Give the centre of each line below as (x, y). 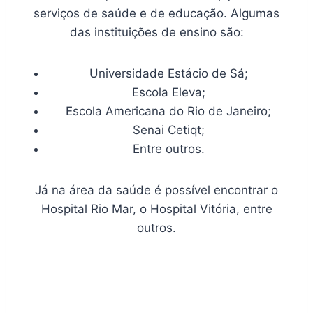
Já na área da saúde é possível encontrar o (156, 190)
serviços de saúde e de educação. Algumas (156, 13)
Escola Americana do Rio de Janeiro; (168, 111)
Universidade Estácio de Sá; (168, 73)
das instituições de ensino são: (156, 32)
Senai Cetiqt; (168, 130)
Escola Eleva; (168, 92)
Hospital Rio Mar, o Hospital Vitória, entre (156, 209)
